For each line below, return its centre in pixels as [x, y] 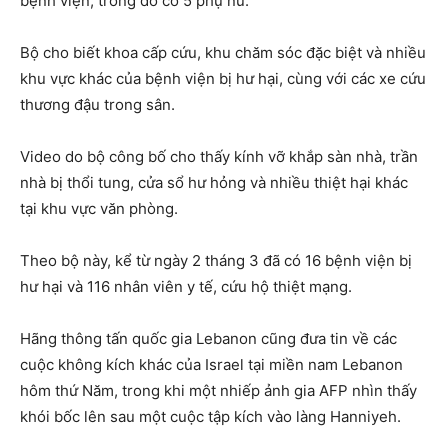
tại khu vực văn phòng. [99, 209]
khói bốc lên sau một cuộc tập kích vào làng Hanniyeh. [210, 417]
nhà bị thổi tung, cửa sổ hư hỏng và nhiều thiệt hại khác [214, 183]
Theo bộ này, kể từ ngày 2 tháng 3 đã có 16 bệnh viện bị [216, 261]
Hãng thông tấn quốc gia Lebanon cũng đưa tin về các [208, 339]
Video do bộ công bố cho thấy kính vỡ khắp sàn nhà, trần [219, 157]
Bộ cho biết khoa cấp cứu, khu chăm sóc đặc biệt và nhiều [223, 53]
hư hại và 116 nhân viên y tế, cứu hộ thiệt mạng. [186, 287]
